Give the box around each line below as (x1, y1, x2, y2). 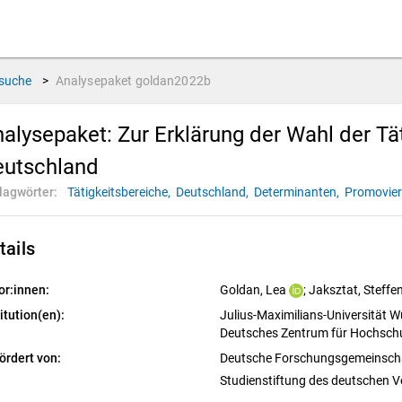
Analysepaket (55, 74, 135, 88)
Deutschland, (176, 185, 251, 199)
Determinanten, (254, 185, 342, 199)
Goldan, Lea (219, 283, 286, 297)
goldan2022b (135, 74, 212, 88)
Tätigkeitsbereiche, (67, 185, 173, 199)
